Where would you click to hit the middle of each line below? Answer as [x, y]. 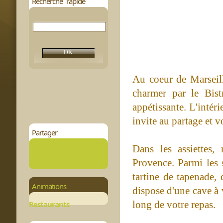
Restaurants [49, 204]
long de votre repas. [174, 205]
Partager [44, 132]
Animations [49, 186]
